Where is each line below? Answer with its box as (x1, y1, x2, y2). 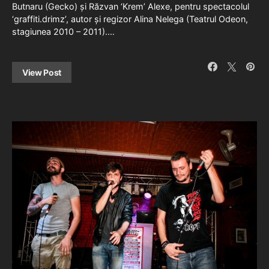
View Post (22, 67, 61, 77)
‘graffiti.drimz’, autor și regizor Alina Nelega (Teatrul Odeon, (12, 13, 248, 24)
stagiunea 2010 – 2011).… (12, 26, 115, 37)
